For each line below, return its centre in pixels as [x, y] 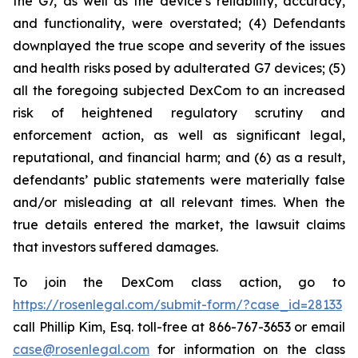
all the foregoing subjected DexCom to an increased [179, 90]
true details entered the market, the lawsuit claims [179, 225]
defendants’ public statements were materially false [179, 180]
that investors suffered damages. [115, 247]
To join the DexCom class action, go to [179, 282]
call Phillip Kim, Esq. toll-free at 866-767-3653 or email [179, 327]
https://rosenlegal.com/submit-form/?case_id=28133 [177, 304]
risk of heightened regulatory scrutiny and [179, 113]
